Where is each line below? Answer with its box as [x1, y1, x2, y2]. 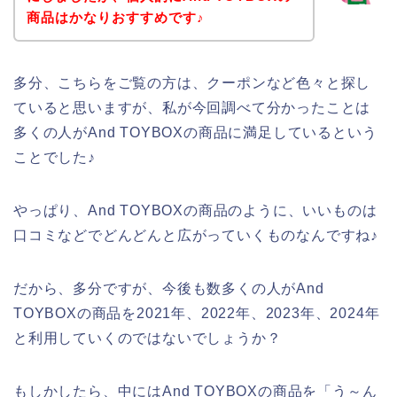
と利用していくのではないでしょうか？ [13, 330, 282, 346]
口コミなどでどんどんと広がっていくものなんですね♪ [13, 227, 378, 243]
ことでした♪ [13, 149, 96, 165]
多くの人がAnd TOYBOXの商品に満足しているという [13, 124, 378, 140]
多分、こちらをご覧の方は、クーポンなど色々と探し [13, 74, 371, 90]
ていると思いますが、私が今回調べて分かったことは [13, 99, 371, 115]
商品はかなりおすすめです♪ [26, 9, 205, 25]
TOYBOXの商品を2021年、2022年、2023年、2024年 [13, 305, 380, 321]
